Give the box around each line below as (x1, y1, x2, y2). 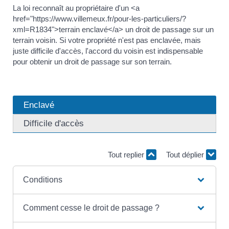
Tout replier (108, 150, 146, 159)
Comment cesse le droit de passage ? (22, 203, 159, 212)
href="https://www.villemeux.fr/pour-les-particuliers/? (13, 14, 186, 23)
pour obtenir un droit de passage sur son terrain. (13, 57, 172, 66)
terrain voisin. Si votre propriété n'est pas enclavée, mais (13, 35, 201, 44)
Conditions (22, 175, 62, 184)
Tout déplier (166, 150, 206, 159)
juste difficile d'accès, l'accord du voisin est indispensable (13, 46, 203, 55)
